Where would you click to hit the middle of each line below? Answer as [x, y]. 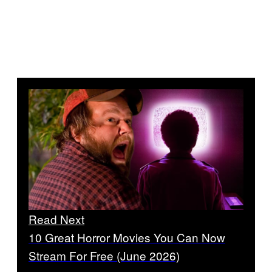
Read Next [56, 219]
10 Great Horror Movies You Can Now [127, 237]
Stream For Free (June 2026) [104, 256]
